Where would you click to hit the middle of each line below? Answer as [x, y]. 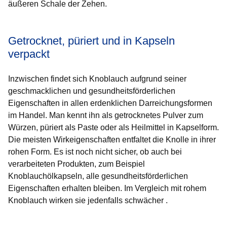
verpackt [29, 54]
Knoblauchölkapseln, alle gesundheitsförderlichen [98, 176]
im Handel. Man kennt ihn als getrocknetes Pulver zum [106, 115]
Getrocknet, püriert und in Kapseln [91, 41]
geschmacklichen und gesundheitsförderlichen [92, 91]
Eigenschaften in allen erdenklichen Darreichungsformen [110, 103]
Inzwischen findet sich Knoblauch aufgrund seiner [97, 79]
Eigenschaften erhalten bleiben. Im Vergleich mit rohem [107, 188]
